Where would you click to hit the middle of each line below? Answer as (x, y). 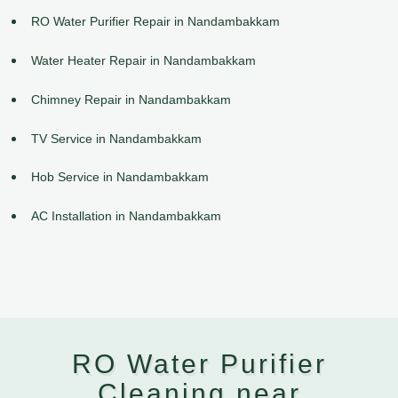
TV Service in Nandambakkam (116, 138)
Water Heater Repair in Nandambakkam (143, 61)
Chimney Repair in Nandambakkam (131, 99)
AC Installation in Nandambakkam (126, 216)
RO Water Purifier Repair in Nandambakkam (155, 22)
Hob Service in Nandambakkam (120, 177)
